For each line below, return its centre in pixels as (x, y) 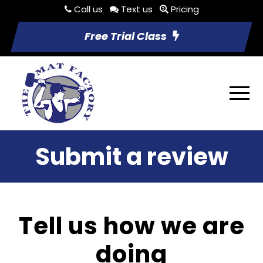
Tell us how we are (131, 226)
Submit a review (131, 157)
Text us (136, 9)
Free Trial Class (125, 36)
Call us (88, 9)
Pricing (185, 9)
